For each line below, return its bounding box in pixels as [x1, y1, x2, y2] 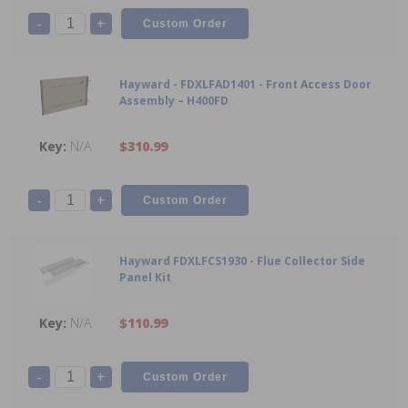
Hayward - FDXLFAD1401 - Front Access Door [119, 76, 372, 93]
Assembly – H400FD [119, 93, 229, 109]
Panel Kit [119, 270, 171, 286]
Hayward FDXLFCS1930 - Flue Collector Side [119, 253, 365, 270]
